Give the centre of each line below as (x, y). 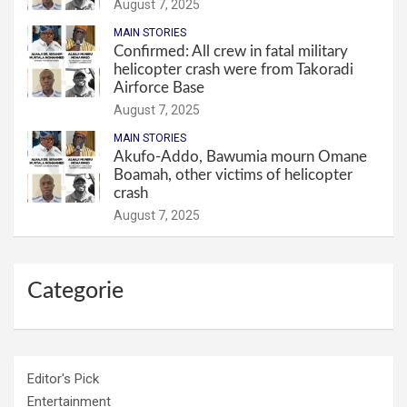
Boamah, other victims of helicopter (233, 175)
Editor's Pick (63, 379)
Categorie (75, 292)
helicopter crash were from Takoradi (233, 70)
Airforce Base (159, 88)
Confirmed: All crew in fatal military (231, 52)
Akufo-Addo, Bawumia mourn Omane (240, 157)
